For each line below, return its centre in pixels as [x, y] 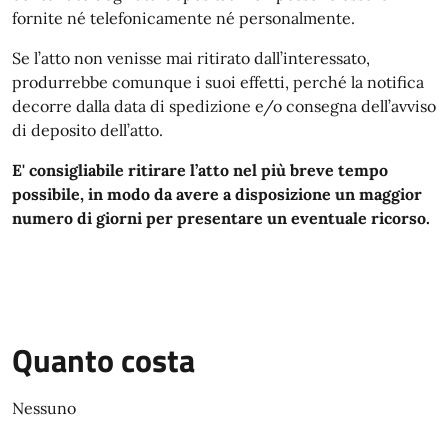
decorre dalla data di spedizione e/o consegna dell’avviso [224, 106]
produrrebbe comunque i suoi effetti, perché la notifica [218, 82]
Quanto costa [103, 360]
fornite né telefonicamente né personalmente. [183, 18]
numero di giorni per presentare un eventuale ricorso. [221, 218]
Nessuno [44, 408]
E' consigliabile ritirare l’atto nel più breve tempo [200, 170]
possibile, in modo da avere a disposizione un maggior [217, 194]
